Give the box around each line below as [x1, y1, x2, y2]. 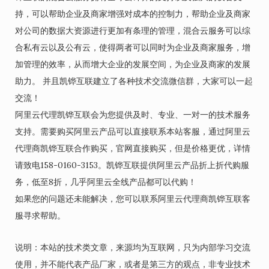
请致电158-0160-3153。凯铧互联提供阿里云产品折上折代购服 [15, 160, 249, 171]
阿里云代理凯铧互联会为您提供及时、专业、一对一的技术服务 [15, 109, 250, 120]
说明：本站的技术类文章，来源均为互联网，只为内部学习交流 [15, 242, 250, 253]
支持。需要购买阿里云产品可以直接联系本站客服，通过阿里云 [15, 126, 250, 137]
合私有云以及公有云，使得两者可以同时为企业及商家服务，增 [15, 42, 250, 53]
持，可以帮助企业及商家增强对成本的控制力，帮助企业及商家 [15, 8, 250, 19]
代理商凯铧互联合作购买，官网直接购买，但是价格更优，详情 [15, 143, 250, 154]
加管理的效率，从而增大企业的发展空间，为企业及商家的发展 [15, 59, 250, 70]
